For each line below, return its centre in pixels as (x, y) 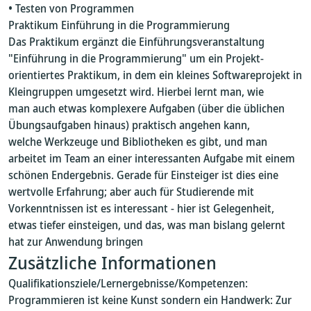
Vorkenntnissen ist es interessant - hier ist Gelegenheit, (141, 208)
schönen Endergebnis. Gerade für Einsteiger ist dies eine (143, 175)
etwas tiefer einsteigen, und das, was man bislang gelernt (147, 225)
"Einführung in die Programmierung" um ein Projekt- (136, 58)
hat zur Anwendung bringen (76, 242)
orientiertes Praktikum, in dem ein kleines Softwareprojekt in (155, 75)
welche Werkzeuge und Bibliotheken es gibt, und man (138, 142)
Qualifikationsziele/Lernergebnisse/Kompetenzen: (128, 283)
